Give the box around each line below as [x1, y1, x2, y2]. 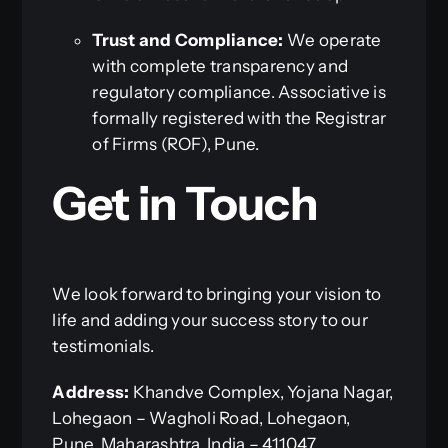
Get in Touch [52, 175, 318, 233]
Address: [52, 381, 130, 402]
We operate [283, 30, 382, 51]
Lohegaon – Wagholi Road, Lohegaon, [52, 407, 351, 428]
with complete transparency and [92, 56, 349, 77]
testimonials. [52, 335, 155, 356]
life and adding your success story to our [52, 309, 368, 330]
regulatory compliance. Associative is [92, 82, 386, 103]
